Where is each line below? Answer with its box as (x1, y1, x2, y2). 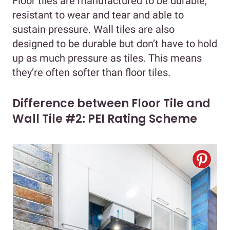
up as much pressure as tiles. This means (12, 52, 202, 65)
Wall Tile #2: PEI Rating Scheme (12, 111, 197, 127)
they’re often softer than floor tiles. (12, 66, 170, 79)
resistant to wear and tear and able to (12, 9, 184, 22)
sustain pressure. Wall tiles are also (12, 23, 175, 36)
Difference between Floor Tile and (12, 95, 210, 112)
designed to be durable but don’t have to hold (12, 37, 217, 50)
